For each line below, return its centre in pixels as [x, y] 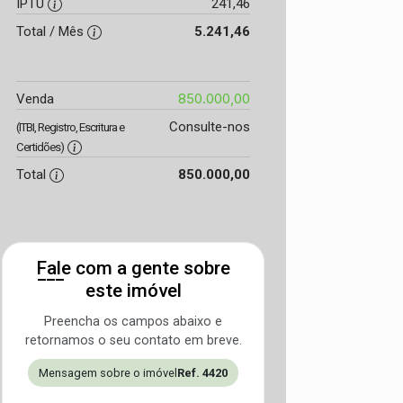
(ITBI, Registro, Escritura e [70, 127]
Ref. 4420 [202, 372]
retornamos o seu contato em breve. [133, 340]
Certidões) [40, 147]
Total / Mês [52, 31]
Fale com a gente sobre [133, 268]
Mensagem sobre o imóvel [108, 372]
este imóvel [133, 290]
